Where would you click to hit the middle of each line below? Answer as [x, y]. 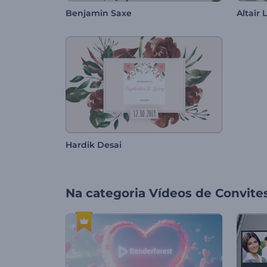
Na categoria [105, 193]
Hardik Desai [94, 145]
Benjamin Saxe [99, 13]
